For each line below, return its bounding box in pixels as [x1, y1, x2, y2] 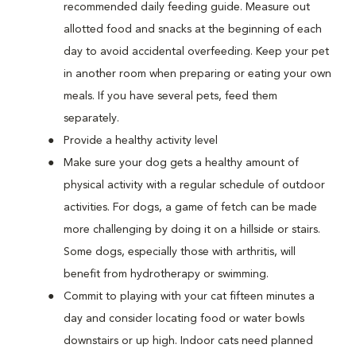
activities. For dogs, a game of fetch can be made [64, 202, 317, 213]
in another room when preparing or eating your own [64, 68, 331, 79]
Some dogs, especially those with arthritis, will [64, 246, 296, 257]
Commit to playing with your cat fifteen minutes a [64, 291, 315, 302]
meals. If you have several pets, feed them [64, 91, 277, 102]
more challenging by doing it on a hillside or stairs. [64, 224, 320, 235]
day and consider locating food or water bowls [64, 313, 304, 324]
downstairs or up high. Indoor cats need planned [64, 335, 313, 346]
